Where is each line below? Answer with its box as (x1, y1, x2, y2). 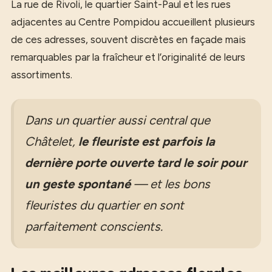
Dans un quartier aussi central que (25, 113, 210, 127)
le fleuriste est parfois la (78, 134, 215, 149)
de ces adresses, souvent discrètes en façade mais (11, 33, 246, 46)
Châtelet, (25, 134, 78, 149)
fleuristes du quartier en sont (25, 198, 184, 212)
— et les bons (131, 177, 210, 191)
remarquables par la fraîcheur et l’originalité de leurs (11, 50, 245, 63)
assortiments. (11, 68, 72, 81)
